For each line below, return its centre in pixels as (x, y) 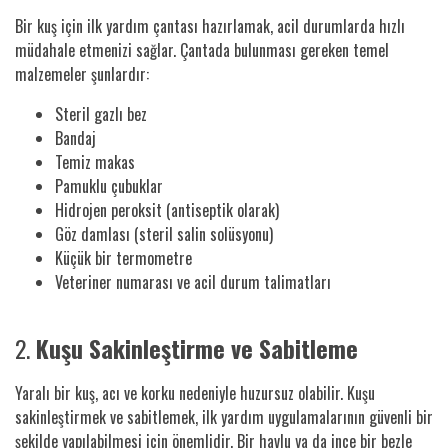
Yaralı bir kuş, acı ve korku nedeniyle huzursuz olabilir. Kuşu (195, 392)
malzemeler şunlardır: (82, 73)
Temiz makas (95, 161)
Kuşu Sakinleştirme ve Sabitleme (197, 347)
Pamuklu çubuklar (109, 185)
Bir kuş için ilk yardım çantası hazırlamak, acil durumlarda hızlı (210, 25)
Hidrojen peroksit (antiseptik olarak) (167, 209)
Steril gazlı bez (101, 113)
